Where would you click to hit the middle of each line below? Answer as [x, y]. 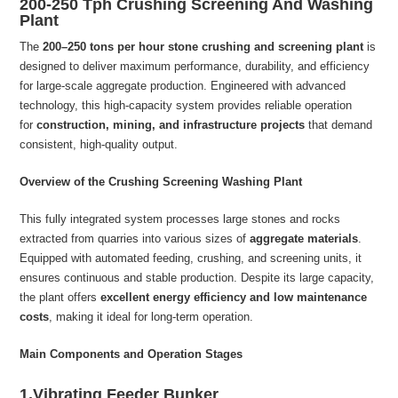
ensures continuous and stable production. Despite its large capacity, [197, 277]
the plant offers [60, 297]
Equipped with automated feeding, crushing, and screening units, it [191, 258]
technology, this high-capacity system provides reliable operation [186, 105]
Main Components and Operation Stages [131, 354]
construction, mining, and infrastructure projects [171, 124]
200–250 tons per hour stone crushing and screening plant [203, 46]
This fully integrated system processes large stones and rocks [180, 219]
